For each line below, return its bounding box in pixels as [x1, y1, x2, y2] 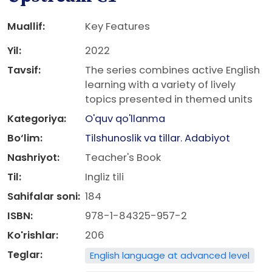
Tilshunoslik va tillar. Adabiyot [85, 131, 230, 145]
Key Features [85, 19, 150, 33]
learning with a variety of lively [85, 78, 236, 92]
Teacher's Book [85, 151, 161, 165]
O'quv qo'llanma [85, 112, 165, 126]
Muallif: [7, 19, 45, 33]
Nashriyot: [7, 151, 59, 165]
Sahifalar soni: [7, 189, 80, 203]
